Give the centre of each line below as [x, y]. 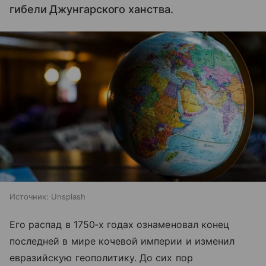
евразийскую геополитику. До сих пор [101, 257]
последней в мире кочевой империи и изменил [122, 241]
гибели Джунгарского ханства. [91, 9]
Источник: [29, 196]
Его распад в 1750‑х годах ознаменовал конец [120, 224]
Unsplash [68, 196]
